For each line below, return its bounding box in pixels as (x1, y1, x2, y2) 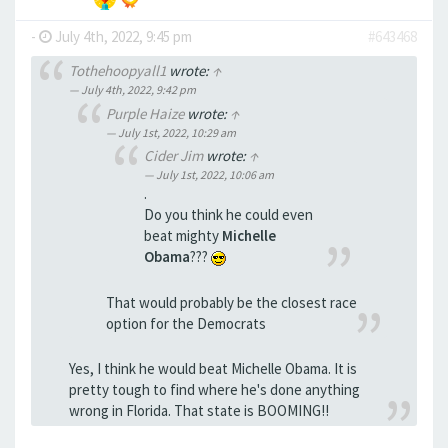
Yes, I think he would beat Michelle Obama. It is (68, 359, 357, 379)
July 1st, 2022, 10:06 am (155, 167, 274, 183)
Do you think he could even (143, 205, 313, 225)
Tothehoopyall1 (68, 61, 166, 81)
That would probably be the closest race (106, 292, 357, 312)
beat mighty (143, 226, 219, 246)
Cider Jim (143, 146, 203, 166)
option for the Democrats (106, 313, 266, 333)
